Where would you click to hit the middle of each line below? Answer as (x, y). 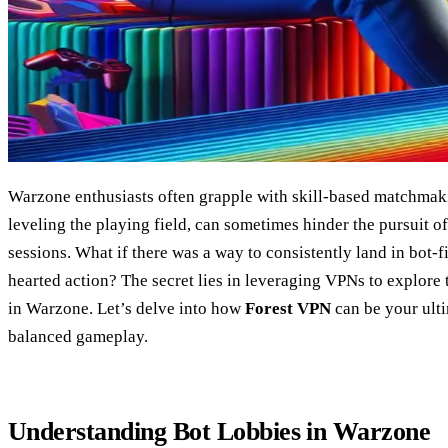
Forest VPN (288, 309)
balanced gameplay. (78, 337)
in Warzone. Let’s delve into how (126, 309)
